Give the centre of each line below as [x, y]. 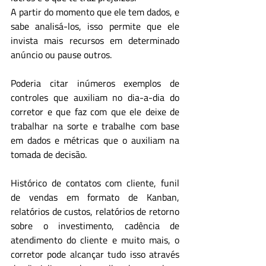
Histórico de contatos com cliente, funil [95, 183]
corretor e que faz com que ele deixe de [95, 112]
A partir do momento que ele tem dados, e [95, 12]
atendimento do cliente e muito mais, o [95, 240]
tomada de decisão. [49, 154]
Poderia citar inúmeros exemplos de [95, 83]
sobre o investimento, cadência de [95, 226]
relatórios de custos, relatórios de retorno [95, 211]
